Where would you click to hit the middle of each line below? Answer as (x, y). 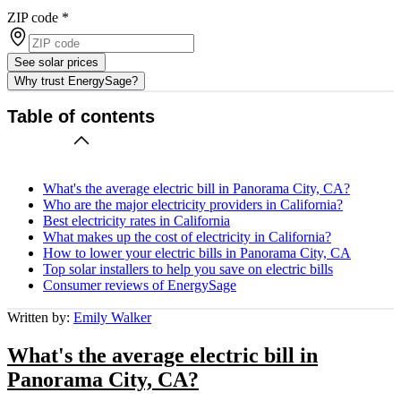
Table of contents (81, 117)
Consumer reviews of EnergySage (140, 285)
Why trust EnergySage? (76, 81)
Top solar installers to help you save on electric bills (188, 269)
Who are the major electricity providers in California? (193, 204)
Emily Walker (112, 317)
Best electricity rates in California (137, 220)
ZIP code (33, 17)
